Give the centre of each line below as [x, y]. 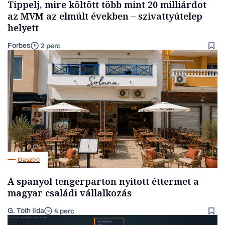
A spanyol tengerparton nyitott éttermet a [103, 182]
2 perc [51, 46]
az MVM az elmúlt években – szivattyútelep [105, 16]
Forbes [19, 45]
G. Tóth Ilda [26, 211]
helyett [23, 28]
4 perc [64, 211]
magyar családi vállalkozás [70, 193]
